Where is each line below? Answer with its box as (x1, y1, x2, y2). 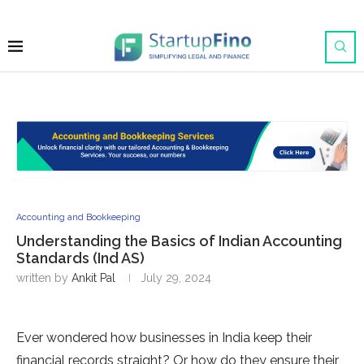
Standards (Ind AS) (16, 249, 145, 267)
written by (16, 271, 71, 285)
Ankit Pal (71, 271, 115, 285)
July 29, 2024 (141, 271, 211, 285)
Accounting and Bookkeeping (16, 212, 141, 223)
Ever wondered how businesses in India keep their (16, 330, 312, 346)
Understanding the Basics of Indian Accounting (16, 232, 342, 250)
